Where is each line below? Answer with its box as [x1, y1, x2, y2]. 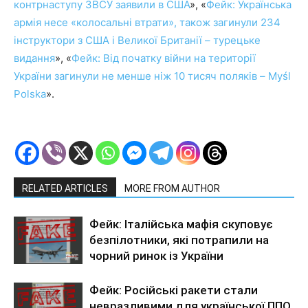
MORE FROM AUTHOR [124, 183, 220, 195]
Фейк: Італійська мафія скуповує [89, 217, 273, 232]
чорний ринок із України [89, 249, 223, 263]
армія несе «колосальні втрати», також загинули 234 [14, 16, 280, 30]
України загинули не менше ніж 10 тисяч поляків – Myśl [14, 69, 291, 83]
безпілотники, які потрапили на [89, 233, 269, 247]
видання [14, 52, 55, 65]
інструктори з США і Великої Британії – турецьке [14, 34, 261, 47]
